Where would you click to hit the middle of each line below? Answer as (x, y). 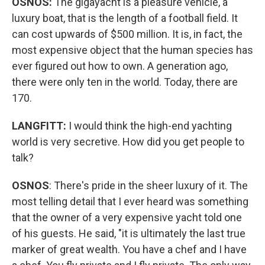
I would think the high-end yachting (149, 126)
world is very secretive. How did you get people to (128, 142)
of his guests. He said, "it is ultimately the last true (129, 233)
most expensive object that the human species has (132, 50)
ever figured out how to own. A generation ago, (120, 66)
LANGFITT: (39, 126)
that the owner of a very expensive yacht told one (127, 217)
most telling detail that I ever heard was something (130, 201)
